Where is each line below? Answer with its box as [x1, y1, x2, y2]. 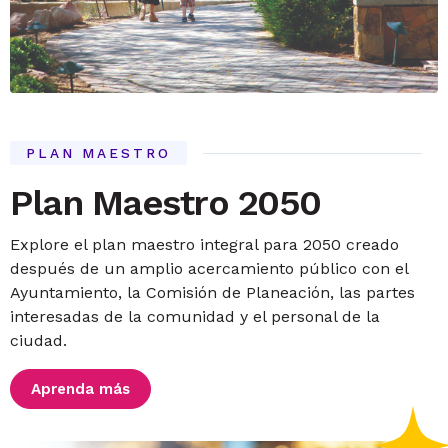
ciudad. [10, 331, 68, 350]
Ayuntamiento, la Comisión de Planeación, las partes [10, 283, 416, 302]
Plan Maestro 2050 [10, 182, 321, 224]
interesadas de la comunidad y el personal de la [10, 307, 381, 326]
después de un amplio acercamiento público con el [10, 259, 409, 278]
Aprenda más [31, 380, 131, 398]
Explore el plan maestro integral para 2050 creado [10, 235, 400, 254]
